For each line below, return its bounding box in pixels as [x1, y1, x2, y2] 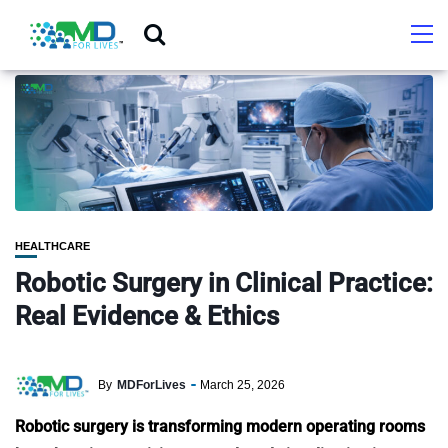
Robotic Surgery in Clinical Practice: [15, 268, 433, 299]
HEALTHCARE [15, 240, 90, 253]
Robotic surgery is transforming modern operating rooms [15, 417, 425, 437]
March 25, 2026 [200, 377, 285, 392]
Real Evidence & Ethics [15, 301, 279, 332]
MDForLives [117, 377, 186, 392]
